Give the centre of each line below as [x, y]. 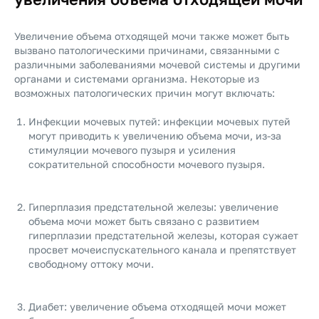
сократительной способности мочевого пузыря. [147, 164]
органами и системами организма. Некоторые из [137, 79]
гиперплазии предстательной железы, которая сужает [163, 235]
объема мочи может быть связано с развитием [144, 221]
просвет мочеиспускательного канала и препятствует [162, 250]
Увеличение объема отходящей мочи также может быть [152, 36]
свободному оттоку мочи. [91, 264]
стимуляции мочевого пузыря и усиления [132, 150]
